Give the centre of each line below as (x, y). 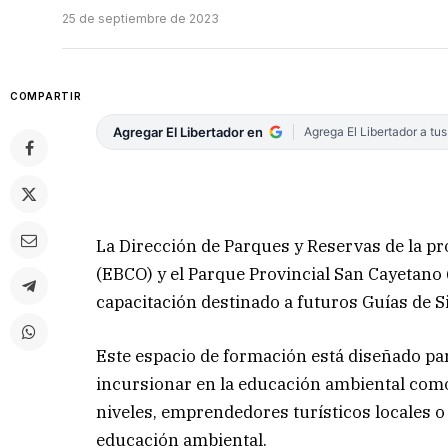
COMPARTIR (46, 96)
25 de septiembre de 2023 (140, 19)
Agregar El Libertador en (188, 132)
